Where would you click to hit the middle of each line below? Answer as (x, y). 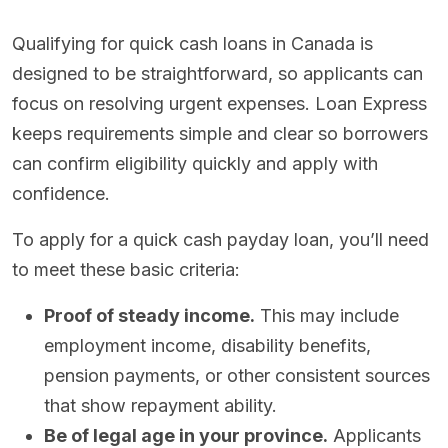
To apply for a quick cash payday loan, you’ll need (220, 240)
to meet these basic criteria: (126, 270)
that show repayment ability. (160, 406)
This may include (327, 316)
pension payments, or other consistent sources (237, 376)
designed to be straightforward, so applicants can (217, 74)
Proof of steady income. (149, 316)
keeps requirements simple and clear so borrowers (220, 134)
